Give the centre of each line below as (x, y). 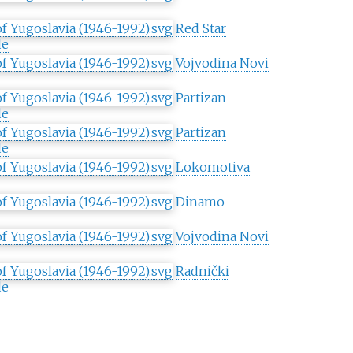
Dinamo (200, 202)
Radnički (202, 271)
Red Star (201, 29)
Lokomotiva (212, 167)
